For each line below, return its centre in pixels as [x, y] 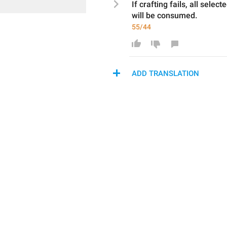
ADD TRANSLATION [165, 73]
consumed [176, 15]
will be [144, 15]
